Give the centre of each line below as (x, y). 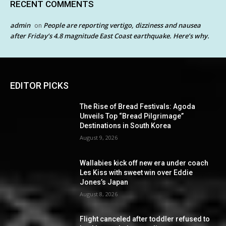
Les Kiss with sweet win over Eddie (136, 172)
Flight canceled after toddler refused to (145, 219)
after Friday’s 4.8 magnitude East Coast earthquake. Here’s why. (110, 36)
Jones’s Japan (104, 182)
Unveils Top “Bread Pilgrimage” (132, 116)
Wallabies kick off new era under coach (144, 163)
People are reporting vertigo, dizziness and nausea (122, 25)
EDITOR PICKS (39, 85)
